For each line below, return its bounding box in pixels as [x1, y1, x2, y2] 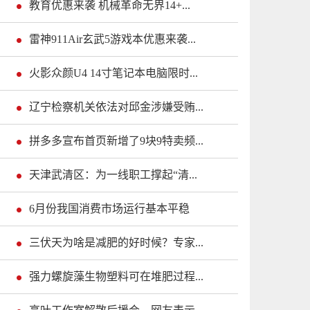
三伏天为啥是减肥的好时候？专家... [29, 237, 203, 249]
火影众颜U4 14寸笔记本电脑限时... [29, 67, 198, 80]
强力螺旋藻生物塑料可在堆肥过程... [29, 271, 203, 283]
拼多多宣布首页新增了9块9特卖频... [29, 135, 203, 147]
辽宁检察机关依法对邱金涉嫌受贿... [29, 101, 203, 113]
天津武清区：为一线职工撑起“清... [29, 169, 197, 181]
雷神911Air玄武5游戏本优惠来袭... [29, 33, 196, 46]
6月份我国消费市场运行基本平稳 [29, 203, 190, 215]
